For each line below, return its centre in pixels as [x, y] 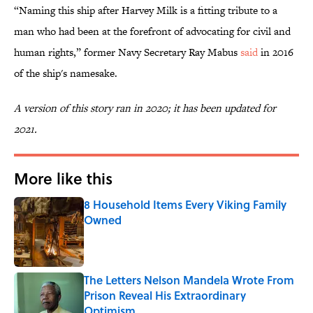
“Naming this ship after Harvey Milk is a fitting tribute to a [146, 10]
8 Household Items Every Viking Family [185, 205]
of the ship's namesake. [66, 73]
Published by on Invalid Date [140, 233]
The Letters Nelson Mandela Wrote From [189, 280]
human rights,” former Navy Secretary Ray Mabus [127, 52]
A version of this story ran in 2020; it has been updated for [145, 108]
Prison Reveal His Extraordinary [165, 296]
